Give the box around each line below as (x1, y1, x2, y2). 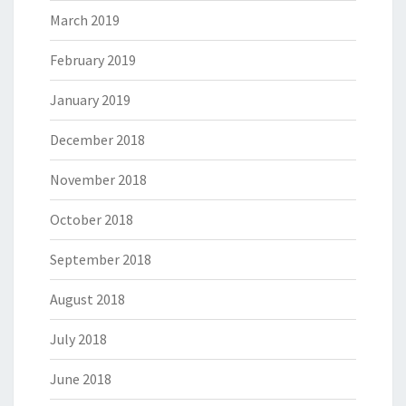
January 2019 (50, 91, 130, 110)
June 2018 (50, 370, 111, 389)
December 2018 (50, 130, 145, 150)
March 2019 (50, 11, 120, 30)
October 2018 (50, 210, 133, 229)
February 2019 (50, 51, 136, 70)
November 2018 (50, 170, 147, 189)
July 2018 (50, 330, 107, 349)
